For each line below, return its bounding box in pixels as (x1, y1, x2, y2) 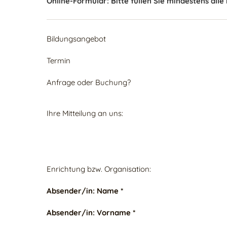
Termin (47, 56, 70, 65)
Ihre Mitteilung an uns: (47, 108, 123, 118)
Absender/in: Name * (47, 186, 123, 196)
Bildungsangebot (47, 34, 106, 44)
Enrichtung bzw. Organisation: (47, 164, 151, 174)
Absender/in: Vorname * (47, 208, 135, 217)
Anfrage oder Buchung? (47, 78, 131, 87)
